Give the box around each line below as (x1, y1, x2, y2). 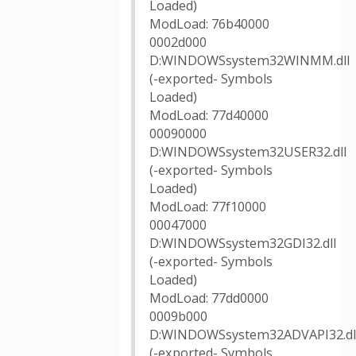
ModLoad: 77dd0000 (149, 289, 269, 307)
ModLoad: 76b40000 (149, 15, 269, 33)
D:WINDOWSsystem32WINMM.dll (149, 52, 350, 69)
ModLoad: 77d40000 (149, 106, 269, 124)
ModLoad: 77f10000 (149, 198, 266, 215)
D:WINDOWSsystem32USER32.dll (149, 143, 346, 161)
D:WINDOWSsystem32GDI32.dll (149, 234, 336, 252)
